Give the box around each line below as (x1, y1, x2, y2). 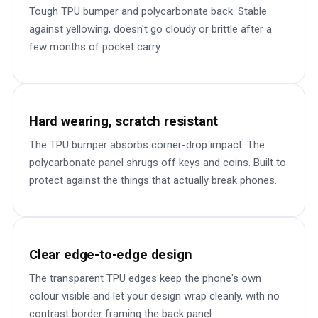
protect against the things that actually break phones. (29, 174, 277, 187)
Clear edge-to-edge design (29, 247, 192, 262)
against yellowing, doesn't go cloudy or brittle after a (29, 23, 272, 35)
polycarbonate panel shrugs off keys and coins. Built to (29, 156, 286, 169)
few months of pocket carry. (29, 40, 162, 53)
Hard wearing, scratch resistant (29, 114, 219, 128)
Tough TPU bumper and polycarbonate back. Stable (29, 5, 267, 18)
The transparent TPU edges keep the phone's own (29, 272, 261, 285)
